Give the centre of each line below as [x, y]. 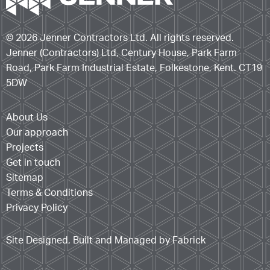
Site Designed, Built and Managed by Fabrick [106, 240]
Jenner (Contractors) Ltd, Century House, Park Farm [121, 53]
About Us [27, 117]
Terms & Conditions [49, 193]
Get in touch [33, 162]
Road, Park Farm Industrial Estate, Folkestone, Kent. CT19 [134, 68]
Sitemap [25, 177]
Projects [25, 147]
